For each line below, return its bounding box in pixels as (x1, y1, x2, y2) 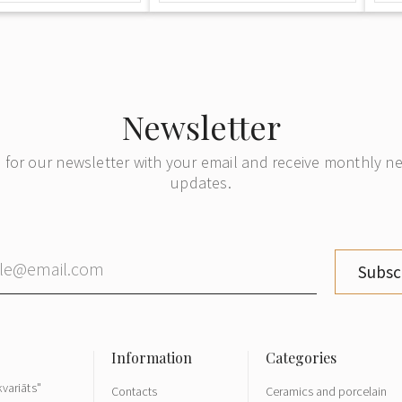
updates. (170, 172, 232, 194)
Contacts (110, 382, 157, 399)
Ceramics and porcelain (265, 382, 387, 399)
